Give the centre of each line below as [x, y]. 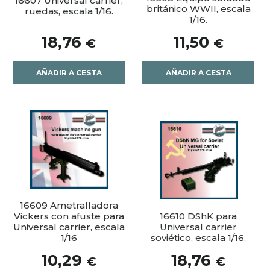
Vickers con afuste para [69, 216]
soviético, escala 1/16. [199, 237]
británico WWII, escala [198, 9]
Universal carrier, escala [69, 227]
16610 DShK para [199, 216]
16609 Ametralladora [69, 205]
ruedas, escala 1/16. [69, 11]
